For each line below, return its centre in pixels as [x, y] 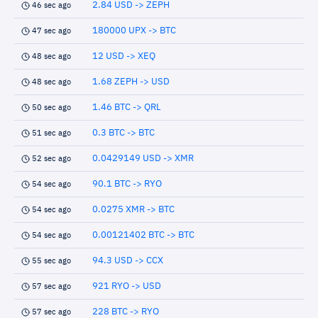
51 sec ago [51, 133]
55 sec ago [51, 261]
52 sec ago [51, 159]
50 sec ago [51, 108]
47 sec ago [51, 31]
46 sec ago [51, 5]
